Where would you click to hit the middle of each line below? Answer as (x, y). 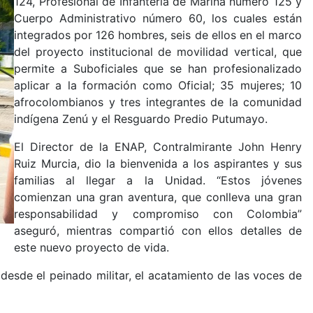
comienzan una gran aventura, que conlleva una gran (158, 197)
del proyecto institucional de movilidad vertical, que (158, 52)
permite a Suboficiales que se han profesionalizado (158, 69)
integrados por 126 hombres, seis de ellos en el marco (158, 35)
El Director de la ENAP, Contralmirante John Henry (158, 147)
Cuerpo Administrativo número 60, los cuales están (158, 19)
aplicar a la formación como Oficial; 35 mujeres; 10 (158, 86)
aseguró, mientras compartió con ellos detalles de (158, 231)
